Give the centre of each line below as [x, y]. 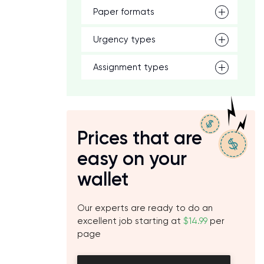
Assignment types [131, 67]
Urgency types [124, 39]
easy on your [132, 159]
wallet [103, 179]
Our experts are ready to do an [145, 208]
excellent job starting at [130, 221]
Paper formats [124, 12]
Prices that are [140, 138]
